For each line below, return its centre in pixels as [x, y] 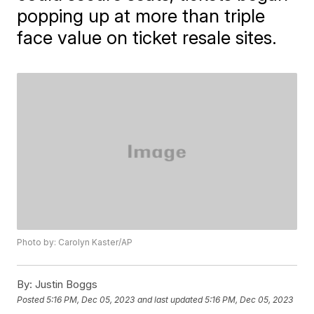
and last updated [170, 299]
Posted [32, 299]
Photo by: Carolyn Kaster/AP [75, 243]
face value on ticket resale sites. [147, 37]
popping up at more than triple [141, 16]
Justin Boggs [65, 285]
